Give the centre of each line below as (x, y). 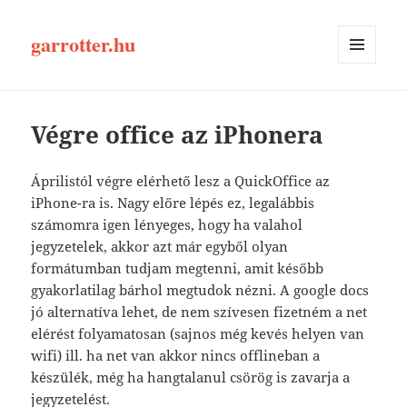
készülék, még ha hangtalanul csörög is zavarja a (191, 377)
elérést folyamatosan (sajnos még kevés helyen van (198, 334)
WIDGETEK (367, 102)
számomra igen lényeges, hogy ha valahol (167, 225)
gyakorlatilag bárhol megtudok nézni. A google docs (200, 290)
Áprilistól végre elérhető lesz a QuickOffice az (181, 181)
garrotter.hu (84, 45)
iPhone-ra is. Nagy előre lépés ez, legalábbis (173, 203)
